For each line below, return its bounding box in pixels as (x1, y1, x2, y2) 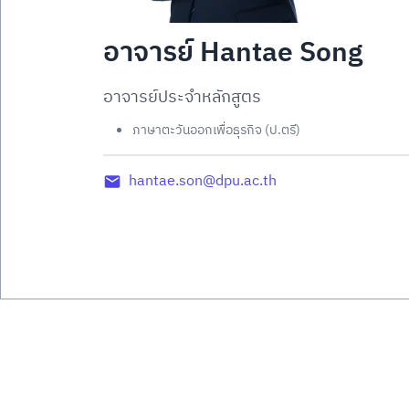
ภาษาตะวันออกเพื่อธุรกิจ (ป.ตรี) (132, 120, 300, 141)
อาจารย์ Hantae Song (103, 31, 362, 76)
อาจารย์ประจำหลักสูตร (103, 84, 261, 111)
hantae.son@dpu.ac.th (129, 169, 277, 194)
